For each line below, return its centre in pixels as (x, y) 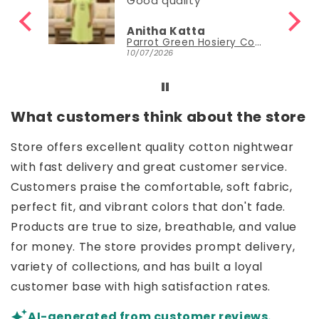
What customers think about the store (158, 116)
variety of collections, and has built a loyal (137, 266)
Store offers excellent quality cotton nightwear (152, 147)
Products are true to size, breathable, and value (154, 226)
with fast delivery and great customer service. (149, 167)
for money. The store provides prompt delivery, (153, 246)
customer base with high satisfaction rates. (141, 286)
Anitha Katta (166, 31)
